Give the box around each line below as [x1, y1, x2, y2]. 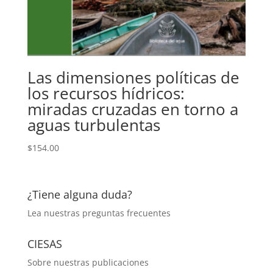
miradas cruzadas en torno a [27, 98, 238, 121]
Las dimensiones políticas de [27, 66, 239, 89]
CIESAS [27, 236, 62, 251]
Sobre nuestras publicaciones [27, 256, 149, 268]
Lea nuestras [27, 207, 82, 219]
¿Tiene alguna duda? [27, 186, 132, 202]
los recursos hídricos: [27, 82, 185, 105]
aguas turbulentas [27, 114, 160, 136]
